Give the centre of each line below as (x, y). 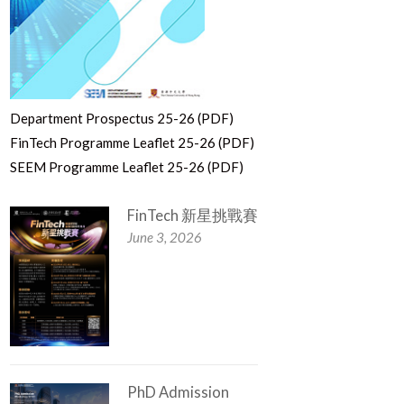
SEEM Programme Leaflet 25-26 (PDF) (126, 166)
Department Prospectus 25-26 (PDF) (121, 118)
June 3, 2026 (164, 237)
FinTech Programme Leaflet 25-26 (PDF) (132, 142)
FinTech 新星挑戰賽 (192, 215)
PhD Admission (178, 393)
